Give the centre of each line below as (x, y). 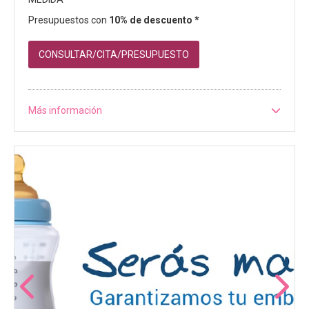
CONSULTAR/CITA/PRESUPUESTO (114, 55)
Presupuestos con (69, 20)
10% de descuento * (154, 20)
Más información (65, 111)
